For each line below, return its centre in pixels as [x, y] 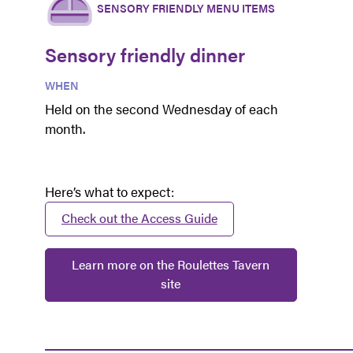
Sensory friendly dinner [145, 55]
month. [65, 129]
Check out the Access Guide [139, 218]
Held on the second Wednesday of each [161, 109]
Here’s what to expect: [109, 192]
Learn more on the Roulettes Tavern [171, 265]
